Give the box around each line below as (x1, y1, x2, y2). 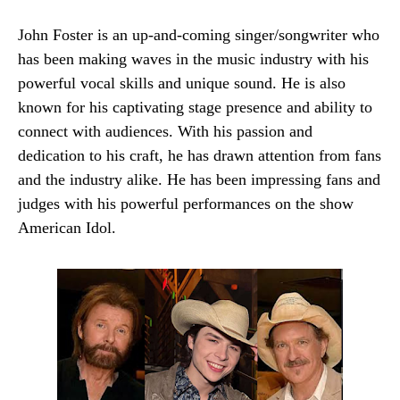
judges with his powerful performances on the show (18, 195, 354, 212)
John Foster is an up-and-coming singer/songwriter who (18, 26, 379, 44)
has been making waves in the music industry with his (18, 50, 369, 68)
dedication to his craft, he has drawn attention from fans (18, 146, 381, 164)
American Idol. (18, 219, 116, 237)
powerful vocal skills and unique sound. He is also (18, 74, 346, 92)
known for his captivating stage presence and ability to (18, 98, 372, 116)
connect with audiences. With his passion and (18, 122, 312, 140)
